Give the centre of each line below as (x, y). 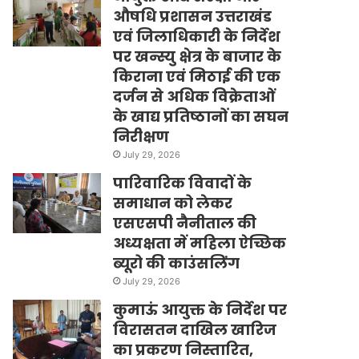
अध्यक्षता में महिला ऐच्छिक (200, 243)
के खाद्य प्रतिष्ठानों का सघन (201, 116)
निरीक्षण (141, 136)
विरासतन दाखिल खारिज (195, 329)
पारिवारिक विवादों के (183, 183)
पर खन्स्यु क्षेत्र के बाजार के (198, 56)
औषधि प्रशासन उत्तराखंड (193, 16)
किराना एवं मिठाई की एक (197, 76)
